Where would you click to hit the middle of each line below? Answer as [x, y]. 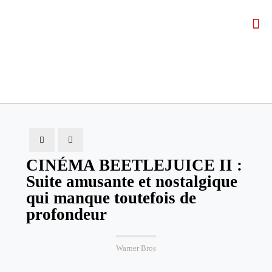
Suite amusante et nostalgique [132, 182]
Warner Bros [136, 248]
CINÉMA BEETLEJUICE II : [134, 165]
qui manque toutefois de [111, 198]
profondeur [66, 214]
